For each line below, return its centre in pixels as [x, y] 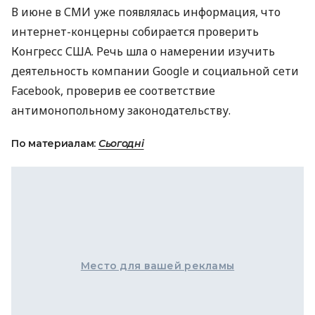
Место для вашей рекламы [157, 266]
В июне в [38, 12]
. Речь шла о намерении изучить [183, 51]
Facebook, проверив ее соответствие [113, 91]
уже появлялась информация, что [186, 12]
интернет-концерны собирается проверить [135, 32]
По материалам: [55, 143]
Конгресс [38, 51]
